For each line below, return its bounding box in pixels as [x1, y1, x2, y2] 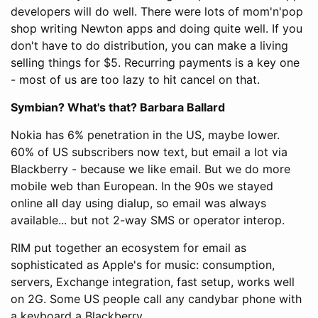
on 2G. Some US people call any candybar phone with [11, 291, 302, 306]
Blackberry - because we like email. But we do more [11, 161, 290, 176]
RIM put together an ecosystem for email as [11, 240, 246, 255]
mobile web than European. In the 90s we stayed [11, 178, 273, 193]
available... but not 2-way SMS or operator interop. [11, 212, 285, 227]
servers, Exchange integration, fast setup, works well [11, 274, 295, 289]
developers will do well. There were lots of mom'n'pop [11, 4, 303, 18]
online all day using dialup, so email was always [11, 195, 266, 210]
